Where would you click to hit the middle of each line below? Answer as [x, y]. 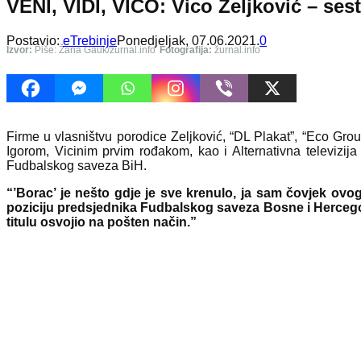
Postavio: [35, 40]
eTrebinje [90, 40]
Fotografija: [186, 50]
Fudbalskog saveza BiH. [77, 165]
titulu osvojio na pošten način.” [102, 222]
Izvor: [19, 50]
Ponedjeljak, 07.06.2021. [188, 40]
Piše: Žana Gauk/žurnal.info [94, 50]
